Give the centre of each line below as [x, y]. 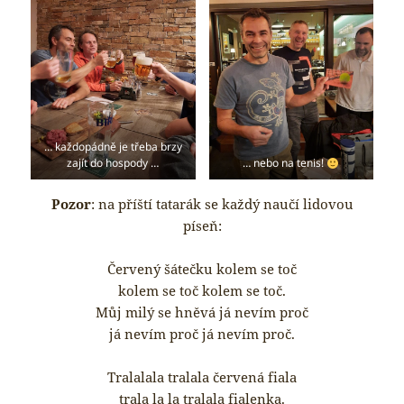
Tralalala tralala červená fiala [202, 376]
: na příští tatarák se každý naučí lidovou [222, 203]
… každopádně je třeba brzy [113, 147]
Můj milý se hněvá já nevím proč [202, 312]
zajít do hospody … [113, 163]
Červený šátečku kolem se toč [202, 268]
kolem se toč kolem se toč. [202, 290]
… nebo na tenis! [285, 163]
